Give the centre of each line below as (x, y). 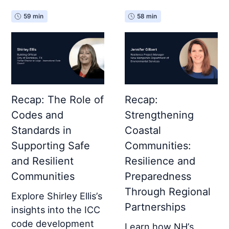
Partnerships (155, 207)
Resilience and (160, 161)
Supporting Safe (51, 145)
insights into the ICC (56, 209)
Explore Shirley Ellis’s (57, 196)
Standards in (42, 130)
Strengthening (159, 115)
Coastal (143, 130)
